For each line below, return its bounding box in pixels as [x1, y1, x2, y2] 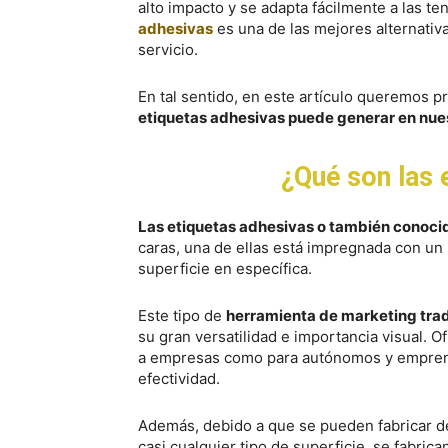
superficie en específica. [138, 259, 312, 278]
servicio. [138, 40, 198, 59]
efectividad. [138, 369, 220, 388]
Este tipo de [138, 306, 226, 325]
